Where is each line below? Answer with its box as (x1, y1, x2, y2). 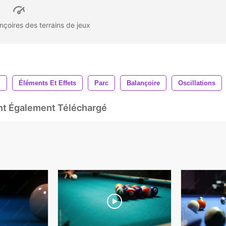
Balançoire (127, 79, 160, 87)
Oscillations (178, 79, 215, 87)
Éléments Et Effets (19, 79, 76, 87)
